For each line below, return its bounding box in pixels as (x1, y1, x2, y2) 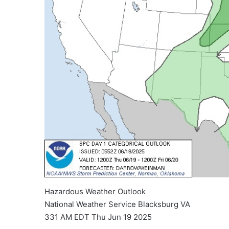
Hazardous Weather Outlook (44, 187, 146, 197)
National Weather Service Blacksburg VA (44, 199, 190, 210)
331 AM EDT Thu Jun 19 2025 (44, 212, 152, 222)
